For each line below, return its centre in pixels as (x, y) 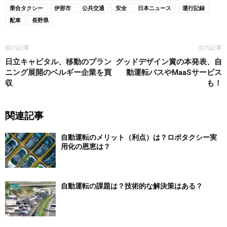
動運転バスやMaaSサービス (174, 73)
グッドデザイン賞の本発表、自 (169, 62)
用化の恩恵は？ (86, 147)
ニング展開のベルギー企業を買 (58, 73)
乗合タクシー (26, 8)
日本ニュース (155, 8)
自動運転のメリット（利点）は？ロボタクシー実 (139, 138)
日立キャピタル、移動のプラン (58, 62)
